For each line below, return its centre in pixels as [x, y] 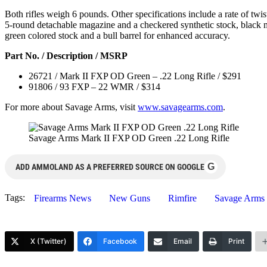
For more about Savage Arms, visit [71, 107]
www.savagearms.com [180, 107]
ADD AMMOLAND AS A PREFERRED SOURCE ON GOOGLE [110, 167]
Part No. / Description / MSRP [66, 55]
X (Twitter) [49, 241]
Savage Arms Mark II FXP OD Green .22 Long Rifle [129, 138]
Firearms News [63, 198]
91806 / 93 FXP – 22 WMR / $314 [94, 86]
